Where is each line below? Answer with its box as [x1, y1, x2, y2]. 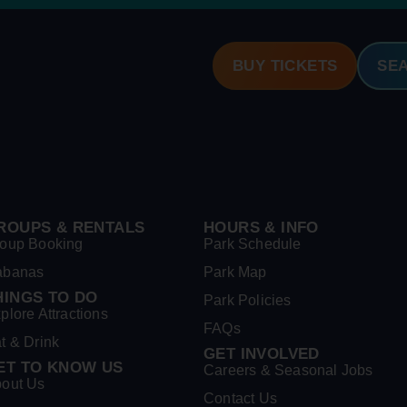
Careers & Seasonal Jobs [203, 362, 373, 378]
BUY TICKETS [233, 57, 338, 75]
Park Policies [203, 292, 292, 308]
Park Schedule [203, 235, 302, 252]
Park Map [203, 263, 267, 280]
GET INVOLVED [203, 344, 320, 362]
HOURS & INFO [203, 218, 319, 236]
